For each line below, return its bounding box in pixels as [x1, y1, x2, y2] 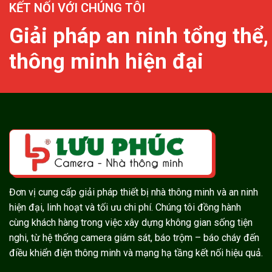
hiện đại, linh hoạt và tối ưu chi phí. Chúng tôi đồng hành [9, 202, 241, 214]
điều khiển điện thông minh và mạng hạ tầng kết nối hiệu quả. [9, 247, 263, 259]
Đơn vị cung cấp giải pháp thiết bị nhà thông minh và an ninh [9, 186, 258, 199]
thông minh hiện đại [9, 49, 203, 75]
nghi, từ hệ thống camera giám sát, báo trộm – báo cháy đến [9, 232, 259, 244]
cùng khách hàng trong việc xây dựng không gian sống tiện [9, 217, 253, 229]
